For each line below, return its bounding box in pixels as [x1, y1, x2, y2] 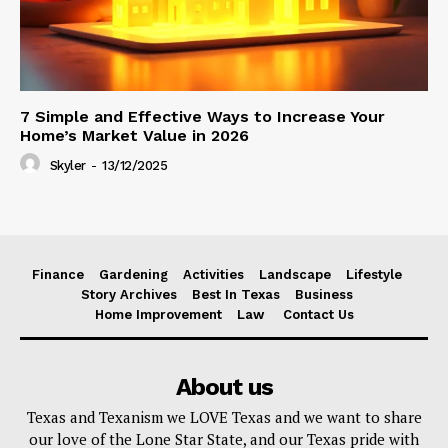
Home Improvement [94, 307, 222, 323]
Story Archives [80, 287, 177, 303]
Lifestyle [345, 267, 402, 283]
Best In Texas [191, 287, 280, 303]
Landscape [258, 267, 331, 283]
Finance [31, 267, 84, 283]
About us [175, 373, 273, 402]
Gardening [98, 267, 168, 283]
